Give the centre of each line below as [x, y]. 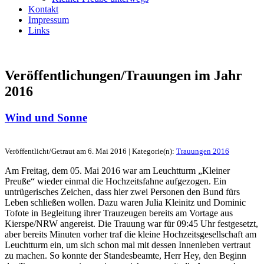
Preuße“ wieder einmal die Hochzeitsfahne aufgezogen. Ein [115, 181]
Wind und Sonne [46, 117]
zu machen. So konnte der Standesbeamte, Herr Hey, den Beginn [126, 256]
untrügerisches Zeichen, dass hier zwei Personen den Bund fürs [122, 192]
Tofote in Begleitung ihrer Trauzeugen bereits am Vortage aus [119, 213]
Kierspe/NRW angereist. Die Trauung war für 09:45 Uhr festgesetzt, [131, 224]
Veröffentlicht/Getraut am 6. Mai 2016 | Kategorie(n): [90, 151]
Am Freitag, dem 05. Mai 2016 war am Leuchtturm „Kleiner [117, 171]
